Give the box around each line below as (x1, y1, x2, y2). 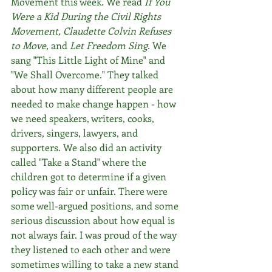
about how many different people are (11, 83, 175, 95)
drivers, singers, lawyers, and (11, 126, 140, 139)
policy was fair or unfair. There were (11, 185, 170, 197)
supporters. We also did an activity (11, 141, 164, 154)
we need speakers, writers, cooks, (11, 112, 157, 124)
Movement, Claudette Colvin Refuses (11, 24, 174, 37)
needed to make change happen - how (11, 97, 178, 110)
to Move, (11, 39, 51, 52)
